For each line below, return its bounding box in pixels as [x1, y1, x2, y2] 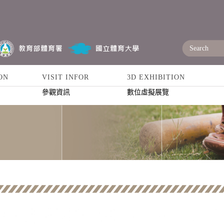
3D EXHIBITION [127, 73, 185, 81]
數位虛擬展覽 [127, 88, 169, 96]
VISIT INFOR [42, 73, 89, 81]
